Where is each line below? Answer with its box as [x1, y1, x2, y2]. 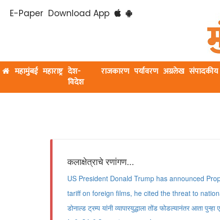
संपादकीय [189, 65, 219, 78]
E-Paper [10, 7, 43, 19]
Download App [48, 7, 110, 19]
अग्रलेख [163, 65, 185, 78]
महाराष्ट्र [43, 65, 63, 78]
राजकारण [101, 65, 130, 78]
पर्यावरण [134, 65, 159, 78]
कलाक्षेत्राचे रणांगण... [67, 155, 134, 167]
